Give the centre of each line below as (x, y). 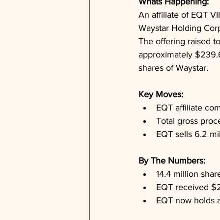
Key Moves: (162, 94)
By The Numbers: (173, 161)
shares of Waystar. (173, 68)
